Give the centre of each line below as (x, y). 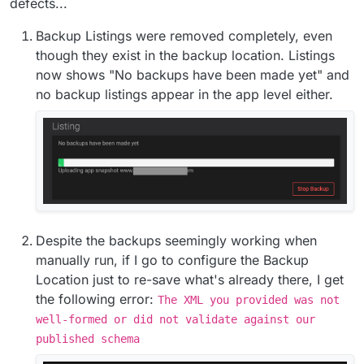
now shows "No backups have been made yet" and (193, 75)
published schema (88, 339)
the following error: (97, 299)
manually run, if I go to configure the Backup (172, 260)
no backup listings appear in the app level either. (184, 95)
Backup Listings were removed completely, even (184, 36)
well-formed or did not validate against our (175, 320)
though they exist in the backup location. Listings (185, 56)
